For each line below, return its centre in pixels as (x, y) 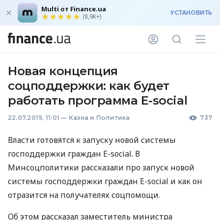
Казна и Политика (99, 118)
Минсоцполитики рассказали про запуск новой (101, 167)
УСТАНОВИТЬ (191, 13)
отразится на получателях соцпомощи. (84, 195)
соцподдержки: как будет (89, 86)
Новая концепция (63, 71)
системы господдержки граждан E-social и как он (105, 181)
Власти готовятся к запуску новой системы (92, 140)
